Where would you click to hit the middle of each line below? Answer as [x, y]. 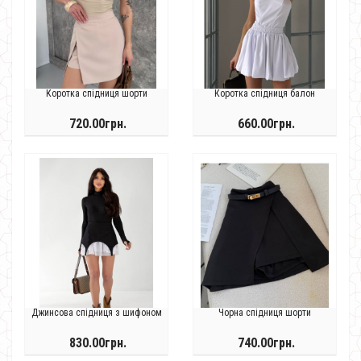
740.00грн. [266, 343]
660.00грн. [266, 124]
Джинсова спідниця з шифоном [96, 313]
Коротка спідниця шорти [96, 93]
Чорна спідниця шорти [265, 313]
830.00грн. [98, 343]
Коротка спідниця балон [265, 93]
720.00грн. [98, 124]
